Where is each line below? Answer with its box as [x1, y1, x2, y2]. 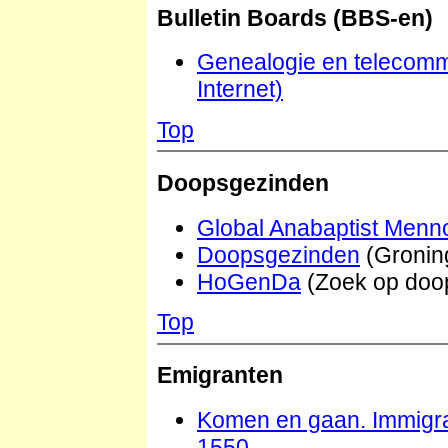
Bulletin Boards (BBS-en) [157, 4, 433, 31]
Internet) [197, 76, 283, 103]
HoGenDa [197, 268, 301, 295]
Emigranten [157, 362, 283, 389]
